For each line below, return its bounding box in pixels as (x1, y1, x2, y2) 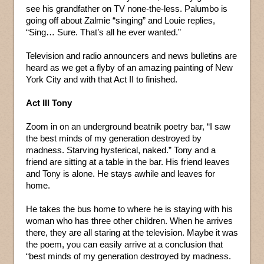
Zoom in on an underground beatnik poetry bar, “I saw (26, 121, 230, 132)
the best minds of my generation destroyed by (26, 133, 202, 144)
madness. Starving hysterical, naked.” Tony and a (26, 145, 216, 156)
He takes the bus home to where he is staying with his (26, 204, 233, 214)
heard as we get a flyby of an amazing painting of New (26, 62, 233, 73)
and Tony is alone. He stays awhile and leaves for (26, 169, 215, 179)
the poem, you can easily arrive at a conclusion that (26, 239, 223, 250)
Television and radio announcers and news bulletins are (26, 51, 237, 61)
